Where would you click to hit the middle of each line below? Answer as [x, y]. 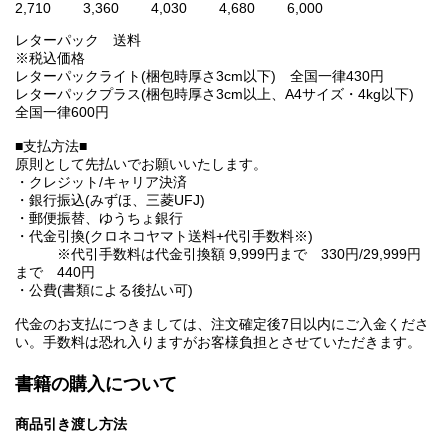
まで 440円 [55, 272]
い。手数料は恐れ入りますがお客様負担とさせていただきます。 [218, 342]
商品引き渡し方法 [71, 424]
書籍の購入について [96, 384]
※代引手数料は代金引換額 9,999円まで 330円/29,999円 [218, 254]
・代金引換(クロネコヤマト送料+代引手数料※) [164, 236]
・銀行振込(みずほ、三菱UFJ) [110, 200]
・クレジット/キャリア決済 [101, 182]
